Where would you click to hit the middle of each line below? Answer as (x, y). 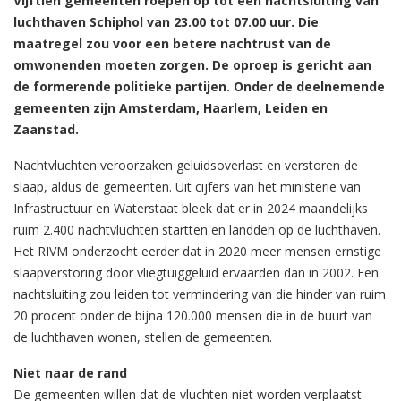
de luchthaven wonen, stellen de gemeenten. (143, 337)
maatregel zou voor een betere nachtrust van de (172, 43)
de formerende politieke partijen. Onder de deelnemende (199, 86)
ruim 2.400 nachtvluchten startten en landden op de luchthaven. (197, 229)
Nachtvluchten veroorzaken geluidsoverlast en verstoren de (186, 165)
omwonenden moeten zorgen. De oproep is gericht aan (192, 64)
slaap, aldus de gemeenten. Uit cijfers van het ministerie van (187, 186)
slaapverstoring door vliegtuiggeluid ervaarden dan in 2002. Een (196, 272)
